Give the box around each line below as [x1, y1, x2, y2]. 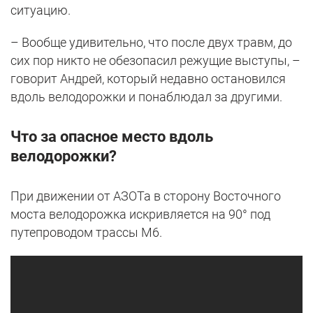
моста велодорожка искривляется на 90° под [10, 207, 270, 222]
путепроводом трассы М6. [10, 225, 162, 240]
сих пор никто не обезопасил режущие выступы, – [10, 53, 300, 68]
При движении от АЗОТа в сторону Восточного [10, 189, 281, 204]
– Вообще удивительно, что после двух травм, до [10, 35, 292, 50]
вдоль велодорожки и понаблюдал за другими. [10, 89, 282, 105]
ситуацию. [10, 3, 71, 18]
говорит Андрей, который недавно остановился [10, 71, 286, 87]
